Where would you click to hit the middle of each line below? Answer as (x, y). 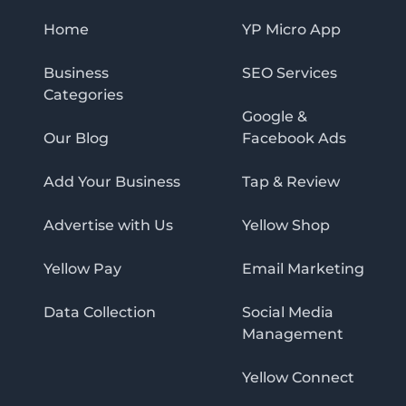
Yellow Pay (82, 268)
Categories (83, 94)
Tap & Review (290, 181)
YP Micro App (291, 29)
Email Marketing (303, 268)
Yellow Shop (285, 225)
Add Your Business (112, 181)
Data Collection (100, 312)
